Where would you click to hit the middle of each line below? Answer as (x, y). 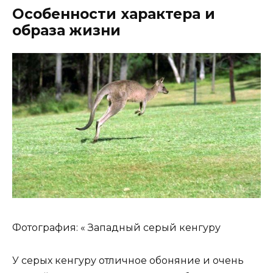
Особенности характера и (114, 14)
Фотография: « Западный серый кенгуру (116, 228)
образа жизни (66, 30)
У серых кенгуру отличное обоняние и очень (128, 261)
